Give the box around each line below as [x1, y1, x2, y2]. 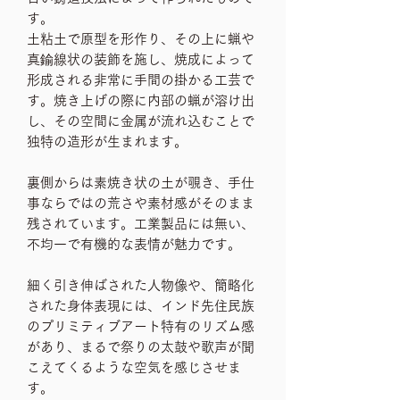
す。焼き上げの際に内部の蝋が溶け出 [27, 94, 254, 107]
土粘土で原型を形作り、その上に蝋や [27, 32, 254, 46]
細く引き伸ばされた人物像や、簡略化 [27, 279, 254, 292]
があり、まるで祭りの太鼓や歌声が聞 [27, 340, 254, 354]
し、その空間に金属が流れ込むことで [27, 114, 254, 128]
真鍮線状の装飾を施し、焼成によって [27, 53, 254, 66]
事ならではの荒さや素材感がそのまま [27, 196, 254, 210]
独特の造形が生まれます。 [27, 135, 187, 148]
